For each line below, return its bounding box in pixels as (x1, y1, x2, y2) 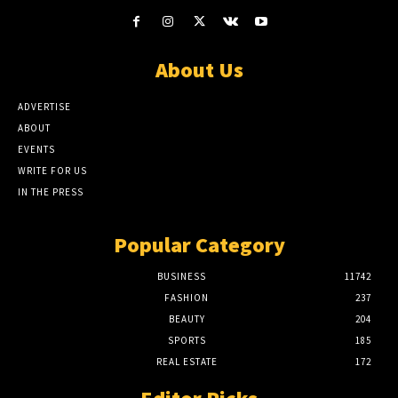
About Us (155, 55, 243, 84)
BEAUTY (168, 312, 205, 325)
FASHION (164, 291, 209, 304)
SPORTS (167, 333, 206, 346)
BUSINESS (156, 269, 206, 283)
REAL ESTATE (155, 354, 218, 368)
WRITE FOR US (18, 163, 87, 177)
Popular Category (113, 230, 285, 259)
